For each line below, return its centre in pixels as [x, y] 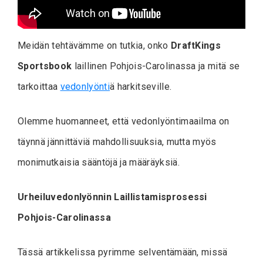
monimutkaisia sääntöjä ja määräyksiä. [99, 162]
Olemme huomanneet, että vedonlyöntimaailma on [124, 121]
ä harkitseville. [141, 86]
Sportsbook [45, 66]
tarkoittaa [39, 86]
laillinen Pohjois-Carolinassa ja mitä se [156, 66]
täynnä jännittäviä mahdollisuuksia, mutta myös [117, 141]
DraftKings [196, 45]
